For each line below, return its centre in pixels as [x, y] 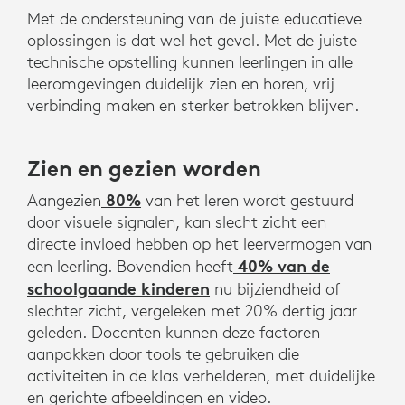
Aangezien [64, 200]
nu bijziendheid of [275, 288]
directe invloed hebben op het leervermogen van [199, 243]
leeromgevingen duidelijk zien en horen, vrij [181, 83]
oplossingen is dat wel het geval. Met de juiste [192, 40]
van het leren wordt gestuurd [247, 200]
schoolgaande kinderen [118, 288]
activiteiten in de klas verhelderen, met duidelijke [201, 375]
